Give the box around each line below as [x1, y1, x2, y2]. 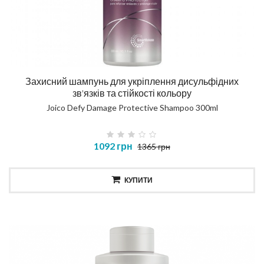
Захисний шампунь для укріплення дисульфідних [25, 75, 239, 87]
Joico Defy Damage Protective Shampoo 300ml [46, 103, 218, 113]
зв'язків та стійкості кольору [72, 87, 192, 99]
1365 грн [137, 141, 170, 152]
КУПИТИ [124, 176, 153, 185]
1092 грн [94, 140, 133, 152]
